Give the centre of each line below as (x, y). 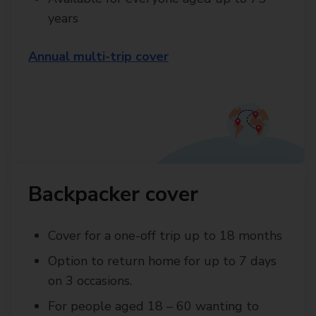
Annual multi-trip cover (98, 56)
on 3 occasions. (90, 281)
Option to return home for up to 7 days (162, 261)
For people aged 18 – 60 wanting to (153, 306)
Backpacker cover (113, 194)
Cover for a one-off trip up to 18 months (165, 236)
